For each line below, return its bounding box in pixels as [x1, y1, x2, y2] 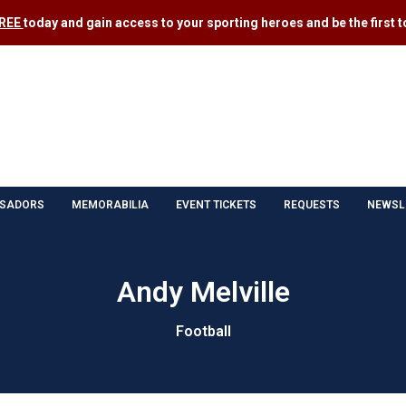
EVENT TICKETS [176, 198, 256, 211]
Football [175, 322, 231, 340]
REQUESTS [284, 198, 340, 211]
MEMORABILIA [72, 198, 149, 211]
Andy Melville [116, 274, 290, 309]
